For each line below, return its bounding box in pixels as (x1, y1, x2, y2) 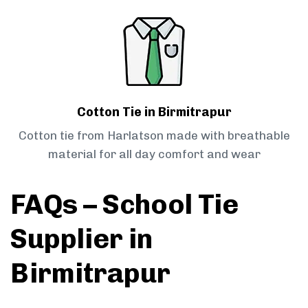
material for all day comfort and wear (47, 147, 261, 162)
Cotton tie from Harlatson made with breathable (18, 129, 290, 143)
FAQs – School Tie (10, 188, 239, 221)
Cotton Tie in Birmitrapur (76, 104, 232, 120)
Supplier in (10, 222, 153, 256)
